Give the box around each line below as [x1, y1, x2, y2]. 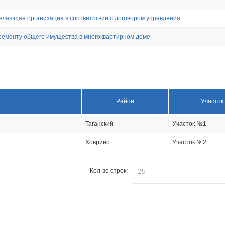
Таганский [85, 120, 114, 127]
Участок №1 [172, 120, 206, 127]
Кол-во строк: [90, 167, 128, 175]
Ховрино [85, 139, 110, 146]
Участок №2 [172, 139, 206, 146]
